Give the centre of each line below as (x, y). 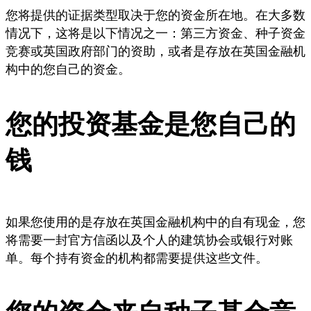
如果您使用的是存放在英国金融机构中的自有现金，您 (155, 222)
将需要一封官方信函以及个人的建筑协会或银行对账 (149, 240)
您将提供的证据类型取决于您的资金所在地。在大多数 (155, 15)
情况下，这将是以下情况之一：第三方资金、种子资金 (155, 33)
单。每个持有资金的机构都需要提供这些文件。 (137, 258)
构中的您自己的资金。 (68, 69)
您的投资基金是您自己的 (151, 124)
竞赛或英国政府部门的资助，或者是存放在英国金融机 (155, 51)
